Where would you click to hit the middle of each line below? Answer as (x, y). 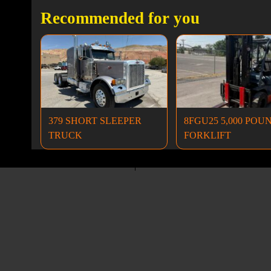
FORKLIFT (208, 135)
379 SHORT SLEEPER (95, 121)
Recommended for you (120, 18)
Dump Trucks (57, 249)
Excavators (214, 249)
